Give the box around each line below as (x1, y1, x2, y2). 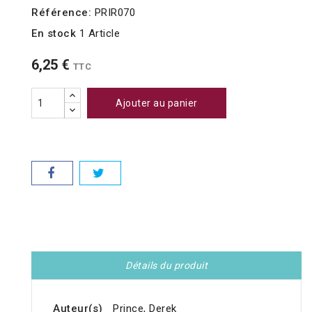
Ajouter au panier (116, 97, 198, 109)
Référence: (31, 6, 91, 19)
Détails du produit (125, 260, 208, 272)
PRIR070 (94, 6, 135, 19)
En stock (31, 27, 76, 40)
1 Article (79, 27, 120, 40)
